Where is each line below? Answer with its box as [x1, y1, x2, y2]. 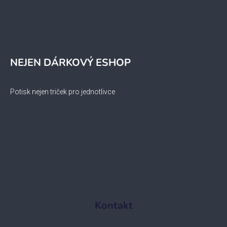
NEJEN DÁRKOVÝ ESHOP [10, 56, 131, 70]
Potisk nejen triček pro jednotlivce [10, 88, 115, 96]
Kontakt [94, 199, 133, 213]
